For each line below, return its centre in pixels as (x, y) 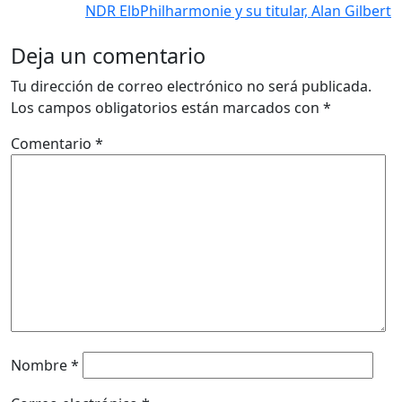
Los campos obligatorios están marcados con (167, 108)
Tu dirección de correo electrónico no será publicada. (191, 87)
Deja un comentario (108, 56)
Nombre (41, 366)
